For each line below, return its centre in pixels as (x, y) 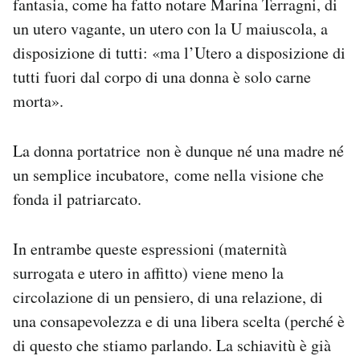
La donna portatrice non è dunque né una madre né (178, 151)
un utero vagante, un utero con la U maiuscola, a (170, 29)
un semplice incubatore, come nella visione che (168, 175)
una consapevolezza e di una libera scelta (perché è (179, 321)
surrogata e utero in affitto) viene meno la (148, 273)
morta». (38, 101)
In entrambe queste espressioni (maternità (150, 249)
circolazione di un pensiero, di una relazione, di (168, 297)
